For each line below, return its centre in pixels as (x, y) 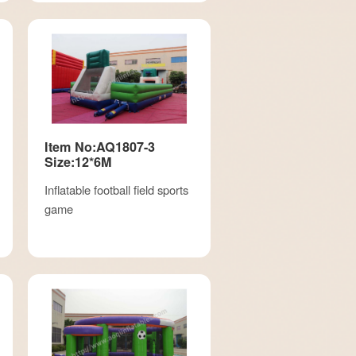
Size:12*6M (77, 161)
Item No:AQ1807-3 (99, 146)
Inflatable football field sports (116, 189)
